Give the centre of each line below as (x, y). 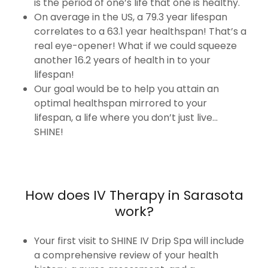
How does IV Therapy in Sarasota (134, 195)
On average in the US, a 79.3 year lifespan (130, 17)
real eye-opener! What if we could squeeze (135, 46)
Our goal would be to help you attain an (126, 89)
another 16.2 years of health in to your (122, 60)
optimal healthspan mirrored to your (120, 103)
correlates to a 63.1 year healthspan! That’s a (140, 31)
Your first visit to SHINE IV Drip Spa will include (139, 241)
